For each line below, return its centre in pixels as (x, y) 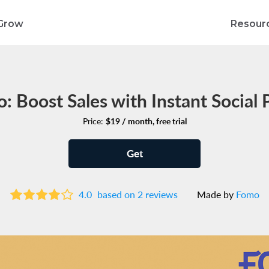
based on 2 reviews (137, 195)
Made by (216, 195)
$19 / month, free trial (146, 121)
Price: (94, 121)
